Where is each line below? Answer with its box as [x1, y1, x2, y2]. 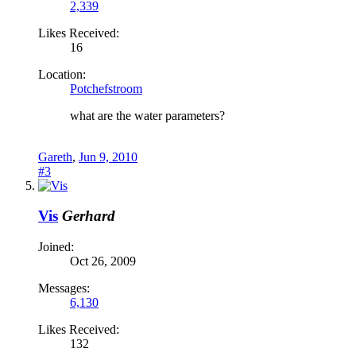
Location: [38, 67, 86, 81]
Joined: [38, 240, 74, 254]
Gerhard [62, 207, 115, 225]
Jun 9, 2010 [79, 149, 137, 164]
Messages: [38, 281, 90, 296]
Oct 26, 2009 [70, 254, 136, 269]
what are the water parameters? [70, 108, 225, 122]
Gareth [38, 149, 72, 164]
